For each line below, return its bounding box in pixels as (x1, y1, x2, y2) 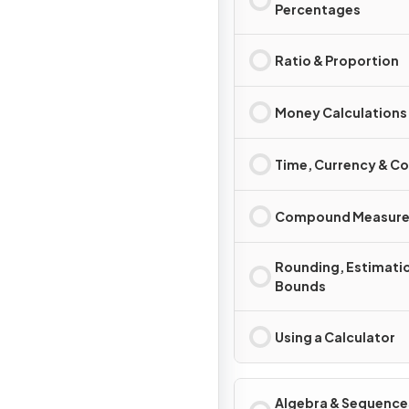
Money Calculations (275, 103, 407, 121)
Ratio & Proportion (275, 51, 399, 68)
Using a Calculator (275, 328, 395, 345)
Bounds (275, 278, 326, 294)
